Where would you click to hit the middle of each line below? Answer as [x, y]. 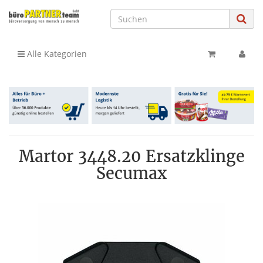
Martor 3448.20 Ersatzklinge [131, 156]
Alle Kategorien [56, 54]
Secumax [131, 173]
